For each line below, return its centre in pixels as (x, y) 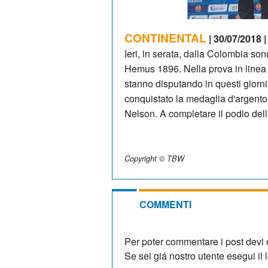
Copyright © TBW (154, 158)
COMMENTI (165, 204)
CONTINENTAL (165, 37)
